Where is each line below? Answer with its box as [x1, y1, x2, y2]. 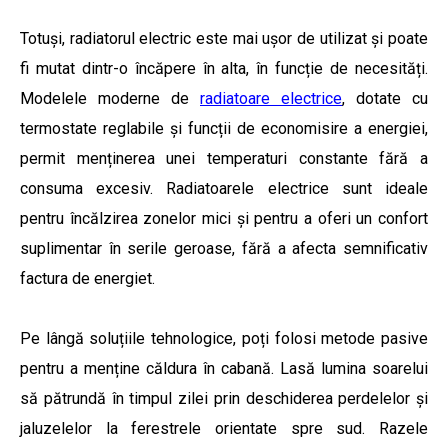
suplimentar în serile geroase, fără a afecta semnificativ [20, 238, 428, 258]
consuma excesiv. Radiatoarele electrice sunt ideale [20, 178, 428, 198]
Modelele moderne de [20, 88, 200, 108]
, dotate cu [342, 88, 428, 108]
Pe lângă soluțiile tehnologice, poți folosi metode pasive [20, 328, 428, 348]
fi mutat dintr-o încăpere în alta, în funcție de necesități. [20, 58, 428, 78]
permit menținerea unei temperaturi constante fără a [20, 148, 428, 168]
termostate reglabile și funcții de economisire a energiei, [20, 118, 428, 138]
